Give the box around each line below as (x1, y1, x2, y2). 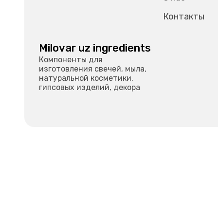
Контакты (163, 11, 204, 22)
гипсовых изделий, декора (39, 83, 140, 92)
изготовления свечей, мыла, (39, 64, 146, 73)
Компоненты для (39, 55, 103, 64)
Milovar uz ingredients (39, 41, 151, 54)
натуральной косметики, (39, 73, 133, 83)
